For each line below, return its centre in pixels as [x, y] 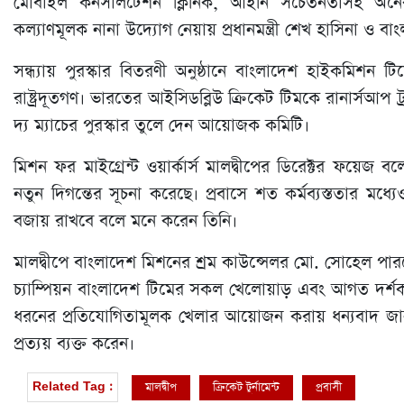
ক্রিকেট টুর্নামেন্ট [246, 387]
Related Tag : [73, 387]
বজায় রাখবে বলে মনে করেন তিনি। [125, 222]
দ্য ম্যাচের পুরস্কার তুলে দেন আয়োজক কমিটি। [161, 126]
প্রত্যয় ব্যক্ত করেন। [77, 344]
